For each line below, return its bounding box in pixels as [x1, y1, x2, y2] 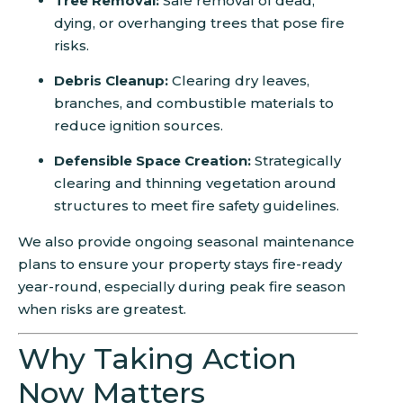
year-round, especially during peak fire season [18, 277, 345, 295]
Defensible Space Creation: [54, 152, 251, 170]
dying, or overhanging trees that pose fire [54, 13, 345, 31]
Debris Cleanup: [54, 71, 168, 89]
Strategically [251, 152, 341, 170]
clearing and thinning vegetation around [54, 175, 336, 193]
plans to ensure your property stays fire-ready [18, 255, 342, 273]
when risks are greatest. [18, 300, 186, 318]
